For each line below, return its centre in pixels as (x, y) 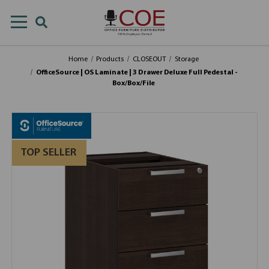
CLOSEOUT (150, 59)
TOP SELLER (48, 153)
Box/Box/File (133, 83)
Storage (186, 59)
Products (110, 59)
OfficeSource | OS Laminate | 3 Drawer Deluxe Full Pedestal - (137, 73)
